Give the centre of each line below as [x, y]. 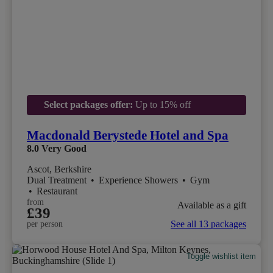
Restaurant [57, 191]
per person [45, 224]
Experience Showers [140, 180]
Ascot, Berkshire [59, 169]
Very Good [64, 149]
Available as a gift [212, 205]
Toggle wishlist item [222, 257]
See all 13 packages [208, 224]
